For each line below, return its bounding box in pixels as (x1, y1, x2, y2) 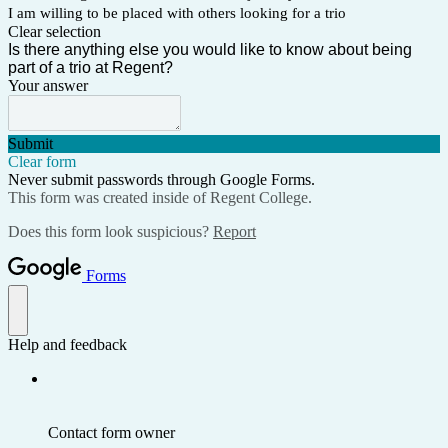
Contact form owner (48, 424, 175, 442)
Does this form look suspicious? (8, 223, 213, 241)
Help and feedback (8, 336, 127, 354)
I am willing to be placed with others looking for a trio (8, 5, 346, 22)
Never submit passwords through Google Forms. (8, 171, 315, 189)
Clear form (8, 153, 76, 171)
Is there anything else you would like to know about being (8, 41, 412, 59)
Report (213, 223, 256, 241)
